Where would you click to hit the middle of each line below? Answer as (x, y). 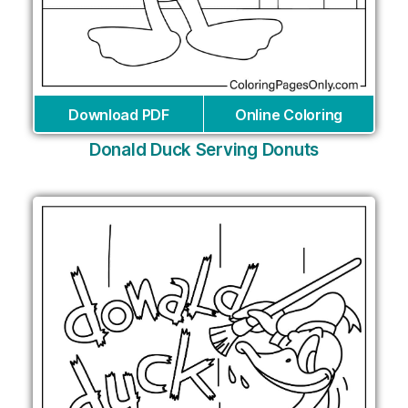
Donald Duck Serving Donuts (204, 149)
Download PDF (119, 114)
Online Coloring (289, 114)
